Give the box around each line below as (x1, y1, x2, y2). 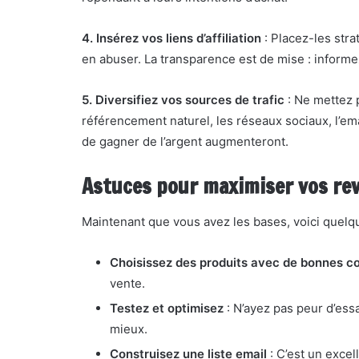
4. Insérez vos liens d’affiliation (82, 30, 261, 46)
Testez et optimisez (110, 301, 224, 316)
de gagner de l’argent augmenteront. (82, 134, 288, 149)
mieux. (110, 321, 147, 337)
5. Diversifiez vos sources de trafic (82, 92, 284, 107)
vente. (110, 276, 145, 291)
